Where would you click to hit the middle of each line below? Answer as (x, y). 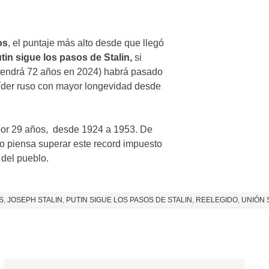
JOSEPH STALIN (35, 200)
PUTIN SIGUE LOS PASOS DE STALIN (129, 200)
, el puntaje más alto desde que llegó (86, 43)
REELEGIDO (216, 200)
